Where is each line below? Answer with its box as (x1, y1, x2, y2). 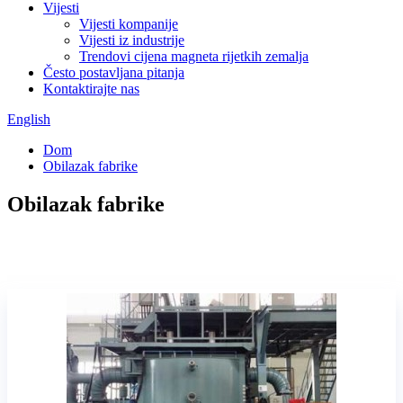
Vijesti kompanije (79, 16, 178, 31)
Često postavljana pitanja (43, 65, 184, 80)
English (7, 112, 50, 127)
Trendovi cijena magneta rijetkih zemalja (79, 49, 309, 64)
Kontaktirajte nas (43, 81, 139, 96)
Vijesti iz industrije (79, 32, 184, 48)
